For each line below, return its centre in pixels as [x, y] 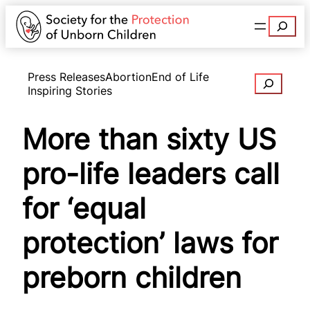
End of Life [180, 76]
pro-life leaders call [151, 174]
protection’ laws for [150, 243]
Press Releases [66, 76]
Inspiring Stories [70, 90]
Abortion [128, 76]
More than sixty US [149, 139]
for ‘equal [84, 209]
